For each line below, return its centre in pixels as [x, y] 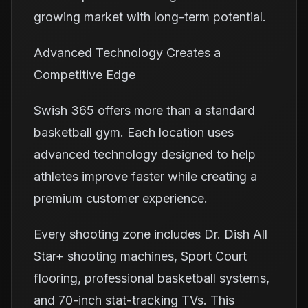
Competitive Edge [85, 75]
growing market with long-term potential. [150, 17]
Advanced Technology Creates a [127, 53]
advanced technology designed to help [145, 154]
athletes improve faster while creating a [145, 176]
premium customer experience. [121, 198]
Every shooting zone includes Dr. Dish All [151, 234]
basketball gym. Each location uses [134, 132]
